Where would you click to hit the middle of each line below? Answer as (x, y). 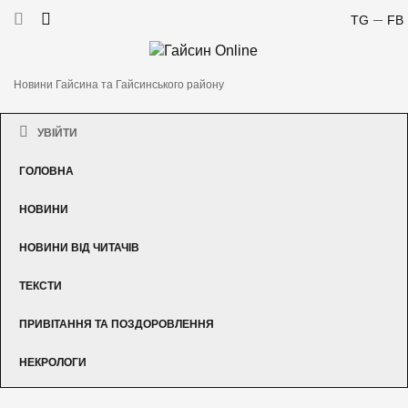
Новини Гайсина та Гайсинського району (119, 84)
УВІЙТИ (58, 133)
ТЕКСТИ (41, 286)
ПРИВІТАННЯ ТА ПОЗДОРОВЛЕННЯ (117, 324)
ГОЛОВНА (46, 171)
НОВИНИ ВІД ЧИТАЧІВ (79, 247)
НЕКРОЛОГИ (53, 362)
